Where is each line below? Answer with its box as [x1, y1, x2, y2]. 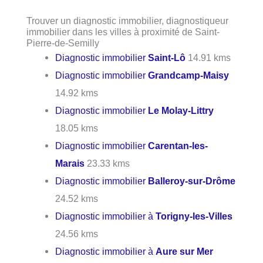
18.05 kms [55, 123, 99, 134]
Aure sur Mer [156, 246, 214, 257]
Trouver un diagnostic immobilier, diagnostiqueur [26, 15, 228, 26]
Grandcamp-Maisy [148, 70, 230, 81]
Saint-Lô [148, 52, 186, 63]
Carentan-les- [148, 140, 208, 151]
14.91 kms [186, 52, 231, 63]
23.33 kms [85, 158, 130, 169]
